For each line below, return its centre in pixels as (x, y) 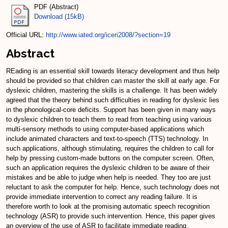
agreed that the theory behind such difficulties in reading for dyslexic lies (113, 100)
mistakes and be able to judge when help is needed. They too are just (108, 178)
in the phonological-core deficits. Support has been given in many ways (111, 110)
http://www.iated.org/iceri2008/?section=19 (108, 35)
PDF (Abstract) (56, 7)
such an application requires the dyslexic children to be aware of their (108, 168)
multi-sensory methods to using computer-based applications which (105, 129)
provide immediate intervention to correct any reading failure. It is (102, 197)
